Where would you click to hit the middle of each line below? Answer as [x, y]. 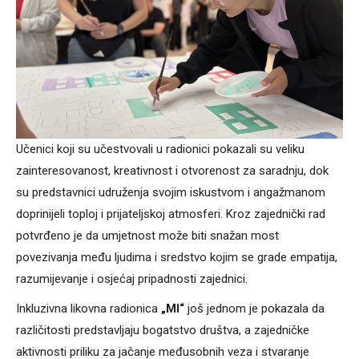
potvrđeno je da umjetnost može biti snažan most [147, 235]
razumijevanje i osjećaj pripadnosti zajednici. [132, 278]
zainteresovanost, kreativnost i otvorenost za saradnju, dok [172, 170]
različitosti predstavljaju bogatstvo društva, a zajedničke [163, 330]
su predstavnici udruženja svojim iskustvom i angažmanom [171, 192]
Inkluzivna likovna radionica [89, 308]
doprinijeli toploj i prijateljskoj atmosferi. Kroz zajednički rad [171, 214]
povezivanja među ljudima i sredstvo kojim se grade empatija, [177, 257]
